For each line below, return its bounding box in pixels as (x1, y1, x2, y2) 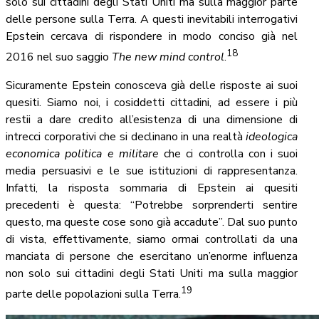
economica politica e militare (6, 146, 164, 162)
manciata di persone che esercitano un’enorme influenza (6, 249, 298, 265)
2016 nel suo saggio (6, 49, 112, 66)
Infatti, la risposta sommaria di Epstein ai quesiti (6, 180, 298, 197)
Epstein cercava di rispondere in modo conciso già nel (6, 28, 298, 45)
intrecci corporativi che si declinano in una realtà (6, 129, 246, 145)
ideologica (246, 129, 298, 145)
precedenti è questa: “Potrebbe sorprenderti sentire (6, 197, 298, 214)
